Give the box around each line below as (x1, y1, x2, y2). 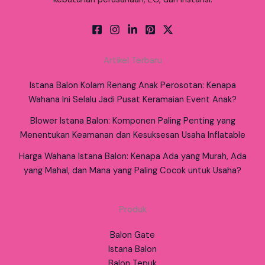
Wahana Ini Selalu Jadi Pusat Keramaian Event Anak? (28, 94, 237, 106)
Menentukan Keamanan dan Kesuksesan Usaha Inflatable (20, 130, 245, 141)
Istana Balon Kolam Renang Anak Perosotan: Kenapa (29, 80, 236, 92)
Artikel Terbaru (103, 55, 162, 67)
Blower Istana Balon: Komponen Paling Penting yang (30, 115, 235, 127)
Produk (118, 204, 147, 216)
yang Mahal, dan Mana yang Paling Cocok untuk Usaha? (24, 165, 241, 177)
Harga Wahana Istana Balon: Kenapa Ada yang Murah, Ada (18, 151, 247, 163)
